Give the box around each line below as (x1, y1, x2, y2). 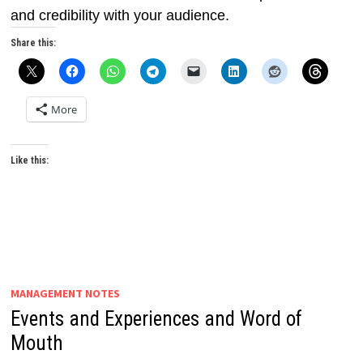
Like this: (11, 155, 49, 166)
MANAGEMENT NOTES (11, 286, 121, 301)
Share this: (11, 37, 57, 49)
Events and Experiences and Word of (11, 307, 303, 331)
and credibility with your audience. (11, 7, 230, 23)
